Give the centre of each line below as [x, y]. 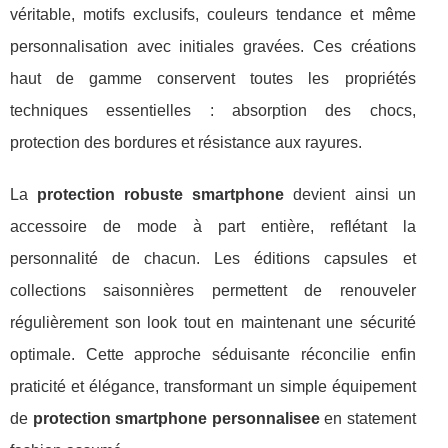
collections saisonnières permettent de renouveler [213, 290]
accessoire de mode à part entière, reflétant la [213, 226]
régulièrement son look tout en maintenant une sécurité [213, 322]
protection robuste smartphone [161, 194]
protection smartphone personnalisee [176, 418]
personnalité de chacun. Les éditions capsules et [213, 258]
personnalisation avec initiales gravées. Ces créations [213, 46]
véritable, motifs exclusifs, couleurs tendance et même [213, 14]
